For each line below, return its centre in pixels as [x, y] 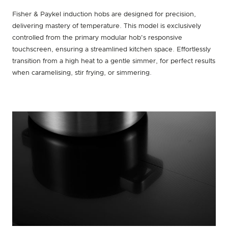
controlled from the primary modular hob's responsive [97, 38]
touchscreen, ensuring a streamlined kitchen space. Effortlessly [111, 49]
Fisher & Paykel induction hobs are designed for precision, [104, 14]
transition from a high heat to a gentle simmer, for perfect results [114, 61]
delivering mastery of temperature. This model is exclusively [107, 26]
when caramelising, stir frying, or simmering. [82, 73]
